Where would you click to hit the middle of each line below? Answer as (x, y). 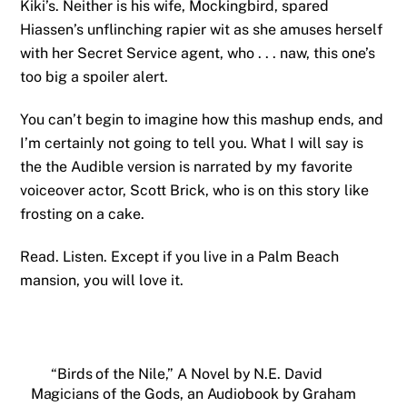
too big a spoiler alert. (94, 77)
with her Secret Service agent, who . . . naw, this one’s (198, 54)
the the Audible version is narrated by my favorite (187, 167)
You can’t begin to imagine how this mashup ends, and (202, 120)
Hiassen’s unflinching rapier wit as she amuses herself (202, 30)
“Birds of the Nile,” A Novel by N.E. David (187, 373)
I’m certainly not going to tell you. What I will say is (192, 144)
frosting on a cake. (83, 214)
